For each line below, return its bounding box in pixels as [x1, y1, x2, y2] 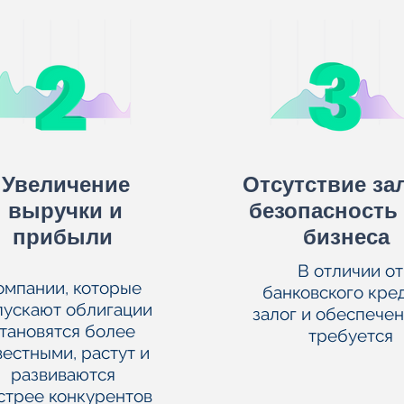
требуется [308, 326, 393, 345]
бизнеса [303, 224, 390, 250]
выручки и [8, 197, 124, 224]
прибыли [12, 224, 119, 250]
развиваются [10, 364, 115, 384]
